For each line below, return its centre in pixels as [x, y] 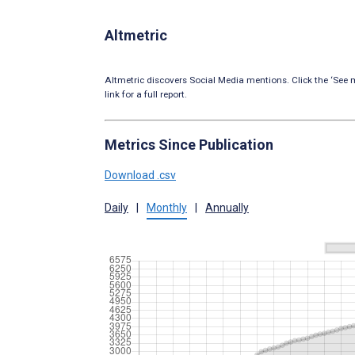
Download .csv [140, 176]
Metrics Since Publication [189, 145]
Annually [227, 208]
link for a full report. [146, 95]
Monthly [167, 208]
